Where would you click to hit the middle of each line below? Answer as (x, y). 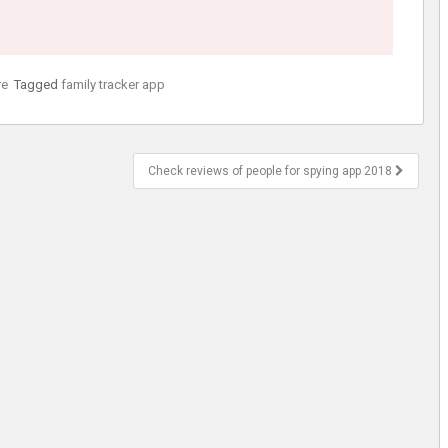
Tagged (37, 84)
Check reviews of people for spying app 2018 (271, 170)
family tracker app (113, 84)
